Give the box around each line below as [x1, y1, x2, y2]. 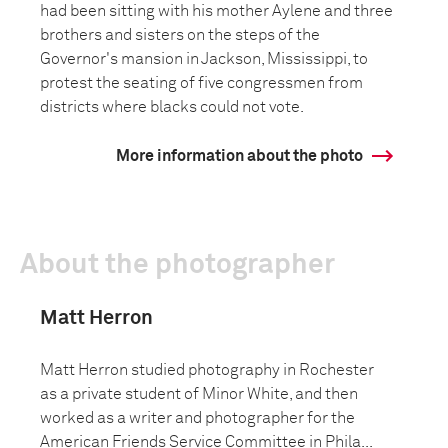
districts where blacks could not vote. [40, 99, 304, 115]
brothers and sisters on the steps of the [40, 27, 320, 43]
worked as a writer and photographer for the [40, 410, 355, 426]
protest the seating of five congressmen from [40, 75, 363, 91]
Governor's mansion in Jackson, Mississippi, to [40, 51, 368, 67]
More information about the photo [116, 148, 363, 164]
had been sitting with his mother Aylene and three [40, 3, 393, 19]
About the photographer [20, 251, 335, 279]
